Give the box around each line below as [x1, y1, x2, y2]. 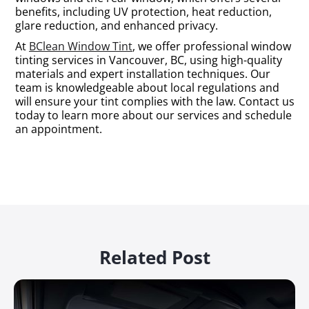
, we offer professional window [132, 39, 291, 54]
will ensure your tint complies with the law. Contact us [15, 94, 295, 109]
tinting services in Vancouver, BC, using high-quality [15, 52, 282, 68]
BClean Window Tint [29, 39, 132, 54]
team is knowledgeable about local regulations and [15, 80, 279, 95]
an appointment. [15, 121, 102, 137]
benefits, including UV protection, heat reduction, [15, 4, 272, 19]
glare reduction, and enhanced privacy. [15, 18, 218, 33]
